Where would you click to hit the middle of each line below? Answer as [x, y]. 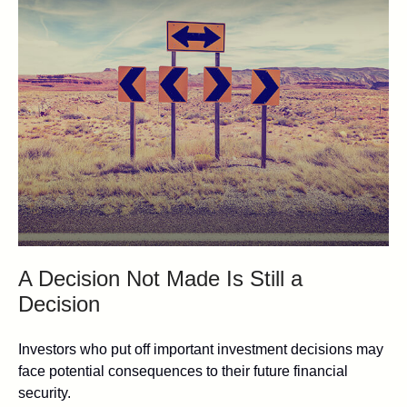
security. [45, 392]
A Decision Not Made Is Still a [160, 278]
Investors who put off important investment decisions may [201, 349]
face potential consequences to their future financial [183, 371]
